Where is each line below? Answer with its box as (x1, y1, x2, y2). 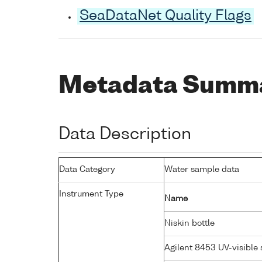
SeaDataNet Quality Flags (80, 9, 251, 24)
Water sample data (164, 165, 239, 174)
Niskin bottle (164, 219, 217, 227)
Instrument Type (59, 189, 123, 198)
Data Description (58, 126, 191, 143)
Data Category (59, 165, 115, 174)
